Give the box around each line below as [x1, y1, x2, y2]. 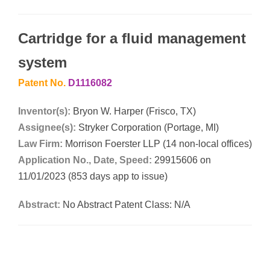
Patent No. [18, 77, 68, 88]
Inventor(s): [18, 105, 71, 116]
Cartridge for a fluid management [18, 30, 246, 46]
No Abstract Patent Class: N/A [63, 199, 190, 210]
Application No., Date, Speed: [18, 154, 152, 165]
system [18, 54, 67, 71]
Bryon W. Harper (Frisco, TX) [73, 105, 196, 116]
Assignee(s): [18, 122, 76, 133]
